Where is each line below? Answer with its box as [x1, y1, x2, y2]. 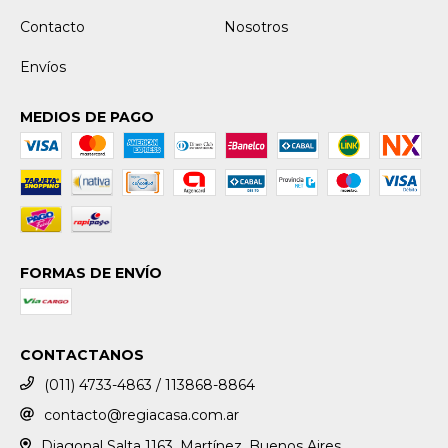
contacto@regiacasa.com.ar [44, 406, 239, 425]
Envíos [20, 57, 66, 76]
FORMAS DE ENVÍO [20, 263, 162, 282]
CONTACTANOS [20, 345, 144, 364]
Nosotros [224, 17, 288, 36]
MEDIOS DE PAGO [20, 107, 154, 126]
